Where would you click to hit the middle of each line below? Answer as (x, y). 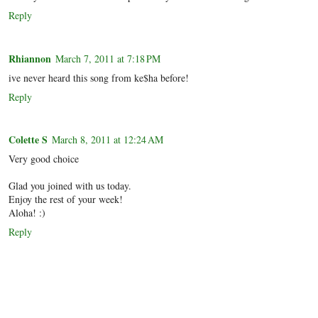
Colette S (28, 140)
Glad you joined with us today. (70, 186)
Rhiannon (30, 58)
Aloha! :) (27, 213)
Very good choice (44, 159)
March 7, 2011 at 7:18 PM (108, 58)
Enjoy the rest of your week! (66, 199)
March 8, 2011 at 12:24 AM (108, 140)
